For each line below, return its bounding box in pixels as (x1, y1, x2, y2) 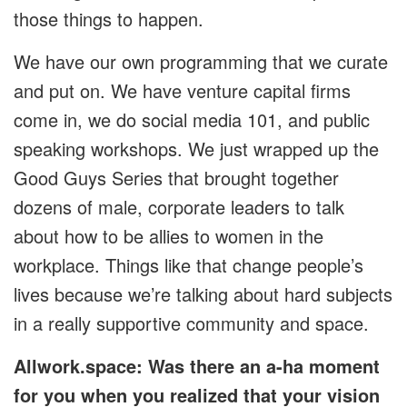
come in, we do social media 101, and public (14, 106, 370, 134)
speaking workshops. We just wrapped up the (14, 135, 379, 163)
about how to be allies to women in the (14, 223, 323, 250)
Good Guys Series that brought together (14, 164, 339, 192)
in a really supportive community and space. (14, 310, 369, 337)
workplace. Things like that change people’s (14, 252, 363, 279)
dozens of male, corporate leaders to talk (14, 194, 344, 221)
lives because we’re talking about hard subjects (14, 281, 392, 308)
